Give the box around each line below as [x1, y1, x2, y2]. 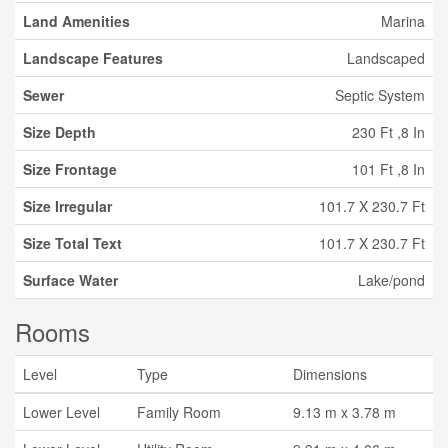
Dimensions [293, 364, 367, 384]
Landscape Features [23, 48, 163, 68]
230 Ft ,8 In [352, 122, 425, 142]
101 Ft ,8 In [352, 159, 425, 179]
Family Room [137, 402, 221, 422]
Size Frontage [23, 159, 117, 179]
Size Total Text [23, 233, 122, 253]
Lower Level [23, 402, 100, 422]
